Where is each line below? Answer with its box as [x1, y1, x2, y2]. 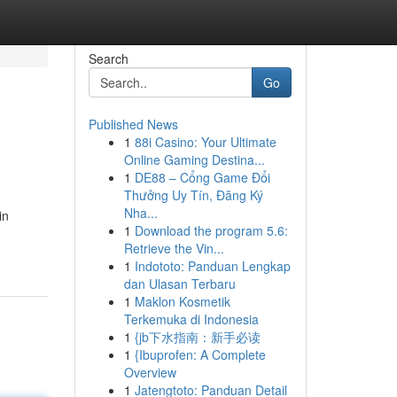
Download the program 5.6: [134, 222, 288, 239]
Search [88, 50, 128, 67]
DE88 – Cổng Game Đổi [134, 168, 270, 186]
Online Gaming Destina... [123, 151, 265, 168]
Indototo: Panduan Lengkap [134, 257, 291, 275]
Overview [123, 363, 176, 381]
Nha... [123, 204, 158, 222]
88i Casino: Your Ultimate [134, 133, 276, 151]
